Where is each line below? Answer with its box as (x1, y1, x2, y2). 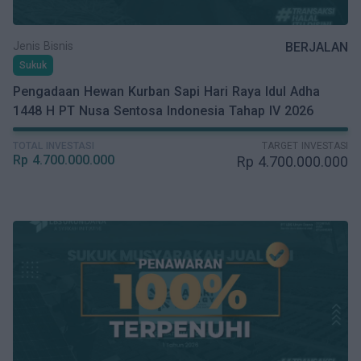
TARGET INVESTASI (262, 140, 348, 151)
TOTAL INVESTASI (13, 140, 94, 151)
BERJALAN (285, 39, 348, 55)
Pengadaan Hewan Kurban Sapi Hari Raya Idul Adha (13, 84, 320, 99)
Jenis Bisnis (13, 39, 73, 52)
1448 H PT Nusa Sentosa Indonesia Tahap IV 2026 (13, 103, 313, 118)
